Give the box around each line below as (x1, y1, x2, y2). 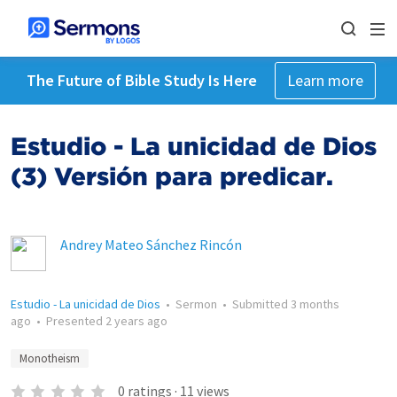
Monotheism (19, 351, 80, 366)
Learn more (286, 70, 363, 90)
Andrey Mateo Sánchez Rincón (60, 236, 242, 253)
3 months (291, 296, 339, 312)
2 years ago (105, 313, 167, 329)
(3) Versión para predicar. (11, 161, 333, 191)
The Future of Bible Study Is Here (26, 70, 257, 90)
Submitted (232, 296, 291, 312)
